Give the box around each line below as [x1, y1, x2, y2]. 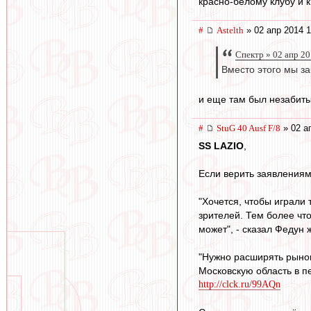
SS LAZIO [199, 140, 244, 152]
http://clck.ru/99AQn [199, 279, 280, 290]
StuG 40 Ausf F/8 [217, 122, 280, 133]
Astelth [217, 25, 244, 36]
